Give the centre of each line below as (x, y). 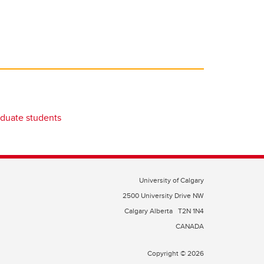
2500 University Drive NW (163, 195)
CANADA (190, 226)
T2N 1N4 (191, 211)
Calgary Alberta (149, 211)
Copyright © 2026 (176, 253)
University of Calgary (171, 180)
